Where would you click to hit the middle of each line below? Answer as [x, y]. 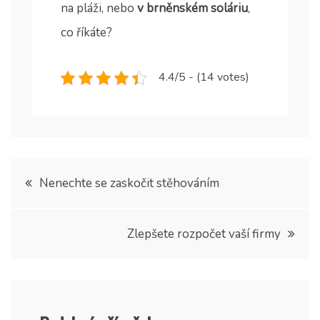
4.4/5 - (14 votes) [204, 77]
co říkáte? [86, 33]
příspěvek [49, 254]
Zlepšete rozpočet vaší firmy [204, 234]
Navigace [47, 177]
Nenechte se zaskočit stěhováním [129, 184]
